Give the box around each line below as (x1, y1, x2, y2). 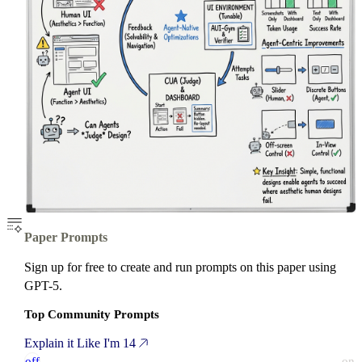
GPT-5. (24, 278, 63, 293)
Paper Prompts (24, 229, 108, 244)
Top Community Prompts (24, 307, 160, 321)
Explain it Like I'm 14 (24, 335, 140, 350)
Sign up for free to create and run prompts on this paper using (24, 259, 337, 274)
